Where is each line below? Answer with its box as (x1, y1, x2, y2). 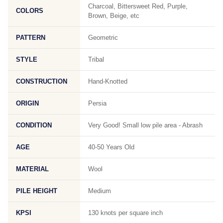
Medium (88, 187, 111, 195)
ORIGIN (16, 100, 39, 107)
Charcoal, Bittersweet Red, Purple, (88, 2, 188, 10)
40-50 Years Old (88, 143, 134, 151)
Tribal (88, 56, 104, 63)
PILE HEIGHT (16, 187, 57, 195)
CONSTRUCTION (16, 78, 67, 85)
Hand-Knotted (88, 78, 127, 85)
